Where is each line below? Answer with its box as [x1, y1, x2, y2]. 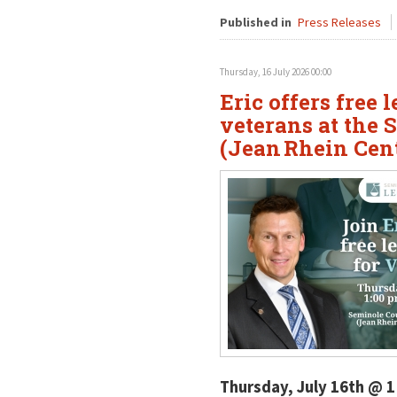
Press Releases [297, 14, 381, 30]
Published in [219, 14, 292, 30]
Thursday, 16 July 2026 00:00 [219, 66, 331, 78]
